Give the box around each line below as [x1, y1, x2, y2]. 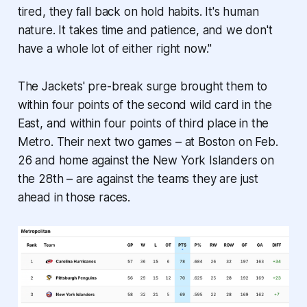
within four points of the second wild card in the [17, 98, 272, 112]
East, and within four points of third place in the [17, 116, 269, 131]
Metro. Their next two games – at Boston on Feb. [17, 135, 278, 149]
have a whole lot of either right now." [17, 42, 212, 56]
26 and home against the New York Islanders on [17, 153, 275, 168]
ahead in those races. [17, 191, 131, 205]
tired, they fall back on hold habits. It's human [17, 5, 259, 19]
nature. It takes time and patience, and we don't [17, 23, 273, 38]
